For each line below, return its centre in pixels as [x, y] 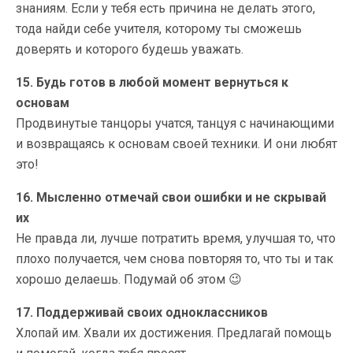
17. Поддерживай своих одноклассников [142, 312]
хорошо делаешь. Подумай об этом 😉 [129, 279]
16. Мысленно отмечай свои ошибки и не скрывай [171, 197]
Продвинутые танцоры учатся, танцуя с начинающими [175, 123]
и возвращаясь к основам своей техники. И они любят [176, 143]
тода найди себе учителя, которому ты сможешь [159, 28]
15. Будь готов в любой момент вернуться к [152, 82]
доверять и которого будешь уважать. [130, 49]
